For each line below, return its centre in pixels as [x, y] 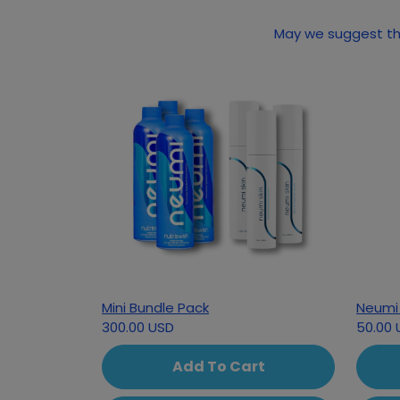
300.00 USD [138, 327]
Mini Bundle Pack [155, 308]
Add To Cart [218, 367]
